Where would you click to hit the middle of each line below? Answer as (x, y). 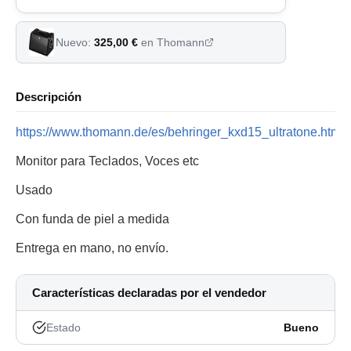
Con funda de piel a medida (92, 219)
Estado (63, 328)
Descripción (49, 97)
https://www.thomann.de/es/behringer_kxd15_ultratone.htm (178, 132)
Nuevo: (75, 43)
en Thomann (171, 43)
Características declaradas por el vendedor (149, 293)
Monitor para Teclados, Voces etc (107, 161)
